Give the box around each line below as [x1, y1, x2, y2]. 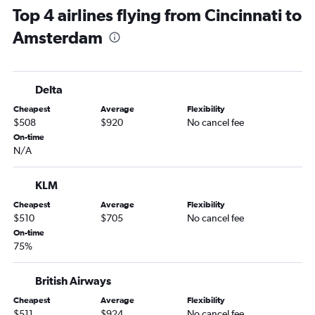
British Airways [35, 274, 111, 288]
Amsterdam [13, 27, 103, 48]
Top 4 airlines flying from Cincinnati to [13, 5, 302, 25]
